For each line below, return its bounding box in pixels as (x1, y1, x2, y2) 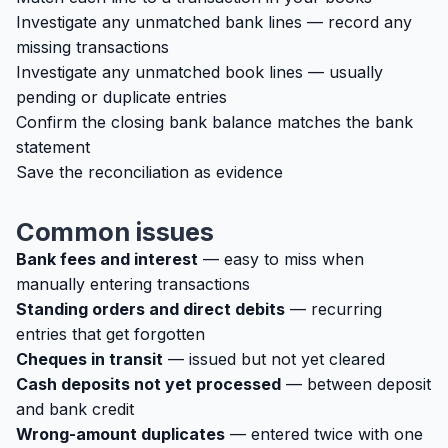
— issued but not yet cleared (163, 349, 385, 369)
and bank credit (16, 399, 134, 419)
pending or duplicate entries (16, 87, 227, 107)
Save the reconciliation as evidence (16, 162, 283, 182)
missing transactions (16, 37, 169, 57)
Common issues (16, 216, 214, 247)
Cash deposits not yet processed (16, 374, 281, 394)
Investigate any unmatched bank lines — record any (16, 12, 412, 32)
